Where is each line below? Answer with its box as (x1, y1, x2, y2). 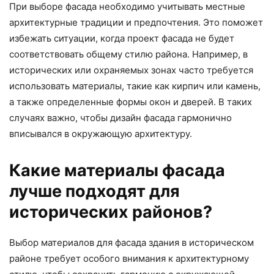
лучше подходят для (9, 180, 180, 201)
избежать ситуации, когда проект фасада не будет (9, 32, 234, 44)
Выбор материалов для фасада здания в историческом (9, 236, 254, 248)
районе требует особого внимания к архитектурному (9, 252, 249, 264)
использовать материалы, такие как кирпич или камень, (9, 80, 261, 92)
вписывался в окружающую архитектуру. (9, 127, 192, 139)
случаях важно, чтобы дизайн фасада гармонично (9, 111, 232, 124)
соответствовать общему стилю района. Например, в (9, 48, 248, 60)
